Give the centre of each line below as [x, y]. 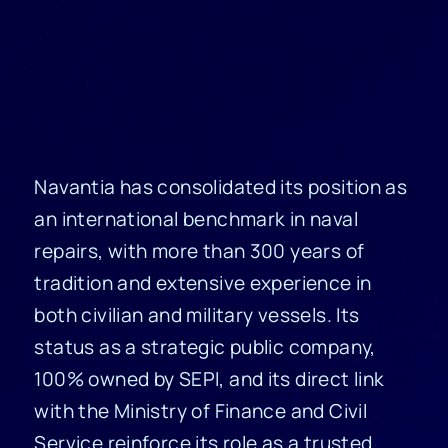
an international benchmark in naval [196, 219]
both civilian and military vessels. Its [197, 315]
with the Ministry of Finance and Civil [201, 411]
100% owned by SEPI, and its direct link [209, 379]
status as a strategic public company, [205, 347]
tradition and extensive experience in [203, 283]
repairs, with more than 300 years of [199, 251]
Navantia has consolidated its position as [221, 187]
